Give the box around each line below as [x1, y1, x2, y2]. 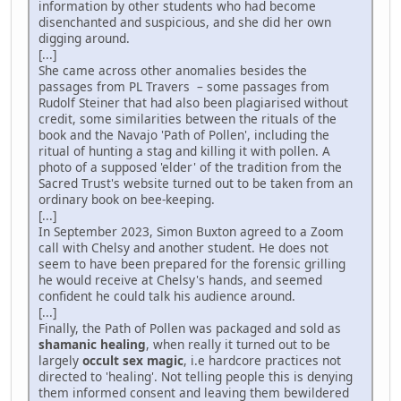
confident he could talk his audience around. [38, 286, 295, 304]
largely [38, 351, 82, 369]
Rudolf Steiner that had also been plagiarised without [38, 93, 348, 111]
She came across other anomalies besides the [38, 61, 307, 79]
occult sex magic [82, 351, 183, 369]
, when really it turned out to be [146, 335, 330, 353]
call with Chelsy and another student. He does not [38, 238, 328, 256]
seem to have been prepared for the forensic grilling [38, 254, 346, 272]
